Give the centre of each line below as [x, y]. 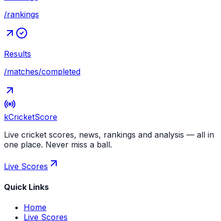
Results [18, 54]
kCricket [19, 117]
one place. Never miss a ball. [58, 145]
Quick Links [26, 187]
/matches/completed [42, 72]
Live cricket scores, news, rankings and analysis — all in [109, 135]
